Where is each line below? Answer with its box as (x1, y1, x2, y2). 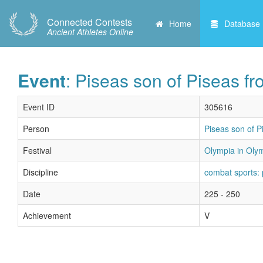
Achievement (23, 210, 71, 221)
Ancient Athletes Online (47, 26, 133, 38)
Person (23, 123, 49, 134)
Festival (23, 144, 52, 156)
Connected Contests (47, 15, 132, 29)
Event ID (23, 101, 55, 113)
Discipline (23, 166, 58, 178)
